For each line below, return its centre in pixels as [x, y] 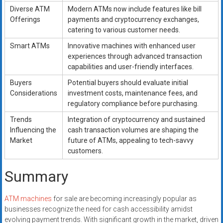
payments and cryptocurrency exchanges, [133, 20]
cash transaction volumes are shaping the [133, 130]
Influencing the [33, 130]
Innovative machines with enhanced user [131, 46]
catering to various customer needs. [124, 30]
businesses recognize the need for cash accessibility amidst [98, 209]
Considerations [33, 93]
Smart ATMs [30, 46]
